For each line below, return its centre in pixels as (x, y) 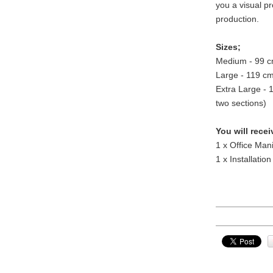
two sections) (241, 103)
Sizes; (228, 47)
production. (237, 19)
